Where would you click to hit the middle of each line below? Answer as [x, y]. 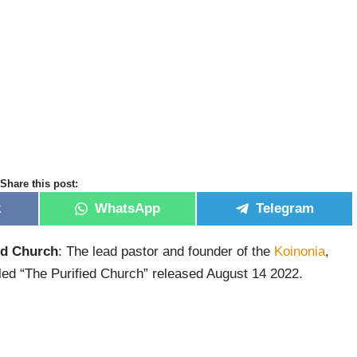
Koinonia [300, 251]
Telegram [284, 209]
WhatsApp [128, 209]
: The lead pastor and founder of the [166, 251]
